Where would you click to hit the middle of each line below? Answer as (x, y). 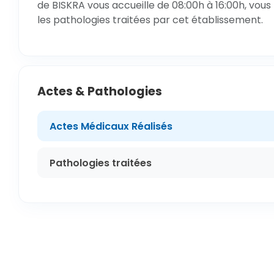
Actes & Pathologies (100, 91)
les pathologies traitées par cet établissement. (150, 20)
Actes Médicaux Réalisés (111, 126)
